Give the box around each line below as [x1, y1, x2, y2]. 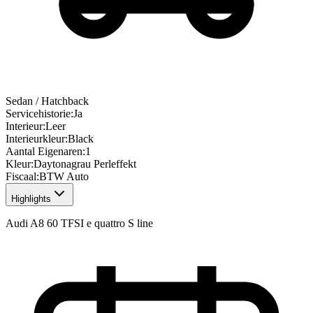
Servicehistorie [6, 108, 71, 120]
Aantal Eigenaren [6, 145, 82, 158]
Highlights [11, 194, 51, 205]
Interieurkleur [6, 133, 65, 145]
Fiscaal [6, 170, 36, 183]
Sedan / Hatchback [6, 95, 89, 108]
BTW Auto [39, 170, 89, 183]
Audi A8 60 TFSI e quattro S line [6, 217, 153, 230]
